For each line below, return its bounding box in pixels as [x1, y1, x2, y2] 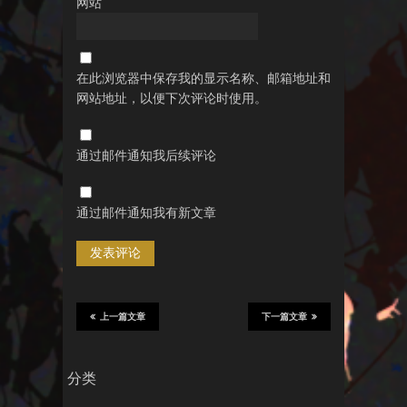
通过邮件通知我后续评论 [76, 146, 216, 164]
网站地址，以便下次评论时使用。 [76, 89, 267, 106]
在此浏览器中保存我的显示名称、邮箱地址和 [76, 69, 331, 86]
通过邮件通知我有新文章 [76, 203, 216, 221]
